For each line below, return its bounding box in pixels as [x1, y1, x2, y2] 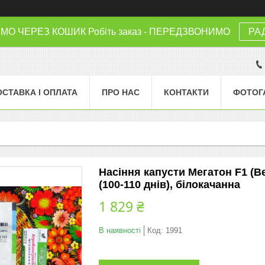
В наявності [99, 225, 141, 235]
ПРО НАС [102, 87, 140, 97]
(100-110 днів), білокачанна [99, 178, 240, 190]
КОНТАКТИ [164, 87, 209, 97]
